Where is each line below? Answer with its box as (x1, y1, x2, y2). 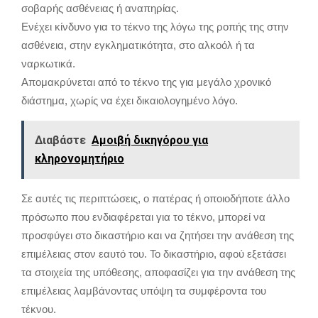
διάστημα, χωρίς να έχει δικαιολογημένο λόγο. (21, 94, 238, 106)
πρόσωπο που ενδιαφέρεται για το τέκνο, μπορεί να (21, 210, 265, 223)
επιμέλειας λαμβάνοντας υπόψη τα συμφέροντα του (21, 284, 266, 297)
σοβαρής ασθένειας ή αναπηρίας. (21, 1, 179, 14)
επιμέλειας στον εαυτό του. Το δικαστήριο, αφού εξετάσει (21, 247, 286, 260)
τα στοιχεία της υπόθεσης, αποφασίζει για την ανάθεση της (21, 265, 295, 278)
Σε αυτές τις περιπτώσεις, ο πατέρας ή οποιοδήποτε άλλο (21, 192, 290, 204)
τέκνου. (21, 302, 56, 315)
